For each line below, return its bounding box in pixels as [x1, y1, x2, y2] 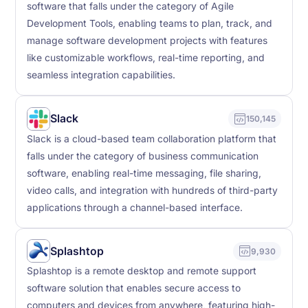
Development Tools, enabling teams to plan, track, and [27, 18, 273, 30]
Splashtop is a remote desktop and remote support [27, 265, 257, 277]
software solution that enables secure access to [27, 283, 241, 294]
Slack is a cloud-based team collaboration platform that [27, 133, 277, 144]
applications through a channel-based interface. [27, 201, 243, 213]
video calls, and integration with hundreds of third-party [27, 184, 278, 196]
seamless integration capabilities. [27, 69, 176, 81]
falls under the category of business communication [27, 150, 259, 162]
